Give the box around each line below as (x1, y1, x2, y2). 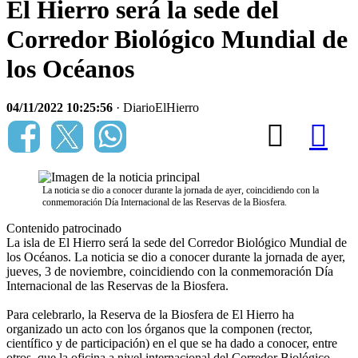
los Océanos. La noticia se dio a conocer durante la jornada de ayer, (6, 250, 345, 265)
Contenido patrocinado (6, 221, 121, 236)
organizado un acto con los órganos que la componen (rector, (6, 322, 312, 336)
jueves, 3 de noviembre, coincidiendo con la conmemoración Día (6, 265, 333, 279)
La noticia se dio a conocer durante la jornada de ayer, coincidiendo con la (42, 185, 319, 197)
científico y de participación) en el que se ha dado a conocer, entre (6, 336, 337, 351)
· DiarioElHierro (113, 101, 199, 115)
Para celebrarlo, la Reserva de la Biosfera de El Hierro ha (6, 308, 294, 322)
